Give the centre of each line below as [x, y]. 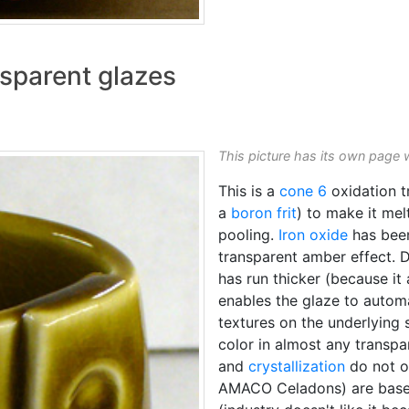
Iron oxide [313, 234]
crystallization [297, 366]
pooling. [248, 234]
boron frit [264, 212]
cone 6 [303, 190]
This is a [249, 190]
